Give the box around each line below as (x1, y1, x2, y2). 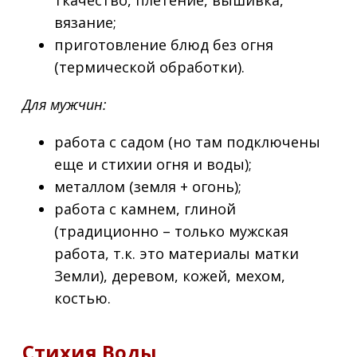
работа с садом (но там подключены (54, 131, 320, 151)
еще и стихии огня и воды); (54, 154, 252, 174)
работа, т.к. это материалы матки (54, 243, 299, 263)
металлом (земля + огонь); (54, 176, 241, 196)
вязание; (54, 12, 116, 32)
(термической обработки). (54, 57, 245, 76)
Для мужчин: (22, 94, 107, 114)
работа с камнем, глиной (54, 198, 236, 218)
